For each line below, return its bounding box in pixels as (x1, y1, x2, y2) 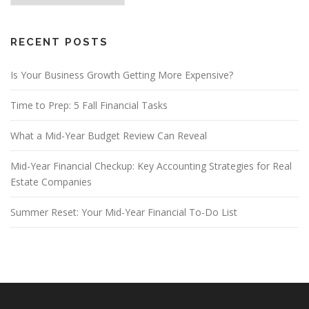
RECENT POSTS (10, 36, 108, 49)
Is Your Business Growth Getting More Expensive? (10, 68, 233, 82)
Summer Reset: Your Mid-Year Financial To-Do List (10, 206, 237, 219)
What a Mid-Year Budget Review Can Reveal (10, 129, 207, 143)
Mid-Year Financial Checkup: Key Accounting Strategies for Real (10, 159, 292, 173)
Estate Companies (10, 175, 92, 189)
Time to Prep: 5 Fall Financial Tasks (10, 99, 168, 112)
